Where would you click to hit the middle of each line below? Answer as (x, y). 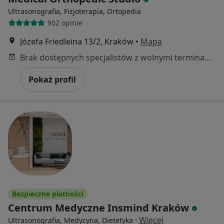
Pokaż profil (52, 79)
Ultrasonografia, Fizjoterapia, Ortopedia (74, 11)
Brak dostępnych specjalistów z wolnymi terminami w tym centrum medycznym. (208, 57)
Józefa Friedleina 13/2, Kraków (77, 41)
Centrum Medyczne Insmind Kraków (100, 207)
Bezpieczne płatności (48, 193)
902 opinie (65, 23)
